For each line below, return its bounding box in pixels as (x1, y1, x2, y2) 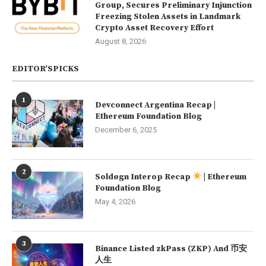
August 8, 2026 (95, 36, 146, 46)
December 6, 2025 (95, 125, 157, 134)
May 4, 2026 (95, 197, 135, 206)
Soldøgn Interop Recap (95, 171, 192, 182)
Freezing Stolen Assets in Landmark (95, 11, 240, 22)
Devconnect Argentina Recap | (95, 99, 216, 110)
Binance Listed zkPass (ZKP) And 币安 (95, 243, 247, 254)
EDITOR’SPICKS (12, 63, 79, 74)
